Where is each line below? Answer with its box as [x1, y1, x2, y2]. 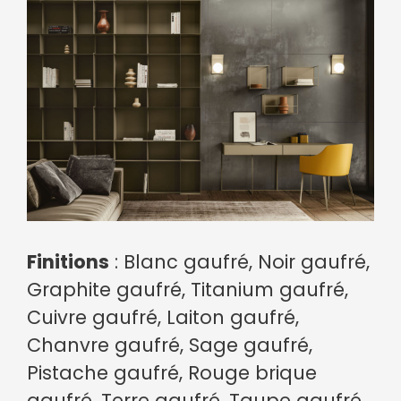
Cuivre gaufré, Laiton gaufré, [27, 304, 299, 331]
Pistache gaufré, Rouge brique [27, 360, 317, 387]
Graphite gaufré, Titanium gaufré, [27, 277, 348, 303]
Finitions [27, 249, 109, 276]
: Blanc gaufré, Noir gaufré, [109, 249, 370, 276]
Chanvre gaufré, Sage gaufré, [27, 332, 312, 359]
